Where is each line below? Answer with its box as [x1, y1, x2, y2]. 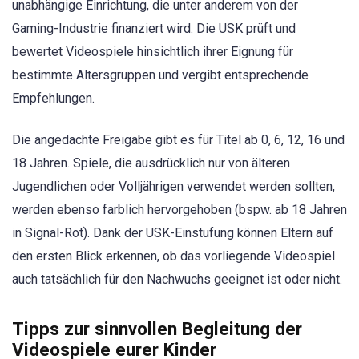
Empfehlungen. [12, 91, 95, 107]
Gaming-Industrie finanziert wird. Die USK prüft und [12, 21, 296, 37]
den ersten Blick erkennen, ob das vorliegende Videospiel [12, 248, 335, 264]
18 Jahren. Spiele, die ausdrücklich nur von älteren [12, 155, 290, 171]
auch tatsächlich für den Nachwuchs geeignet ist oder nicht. [12, 272, 342, 288]
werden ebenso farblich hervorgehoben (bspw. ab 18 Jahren [12, 202, 347, 218]
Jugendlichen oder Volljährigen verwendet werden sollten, [12, 179, 335, 195]
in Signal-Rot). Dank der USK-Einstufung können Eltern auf [12, 225, 333, 241]
